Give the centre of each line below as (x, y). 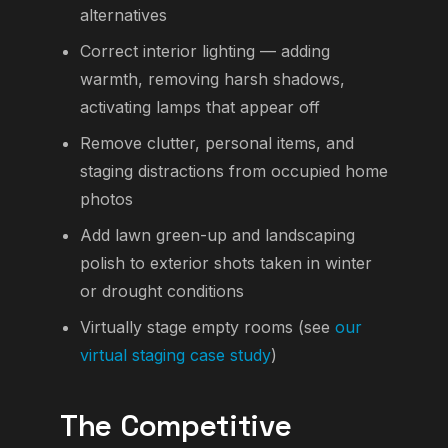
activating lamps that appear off (200, 107)
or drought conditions (162, 291)
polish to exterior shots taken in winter (226, 263)
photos (106, 199)
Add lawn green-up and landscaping (217, 235)
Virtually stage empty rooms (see (207, 327)
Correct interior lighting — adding (205, 51)
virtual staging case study (175, 355)
